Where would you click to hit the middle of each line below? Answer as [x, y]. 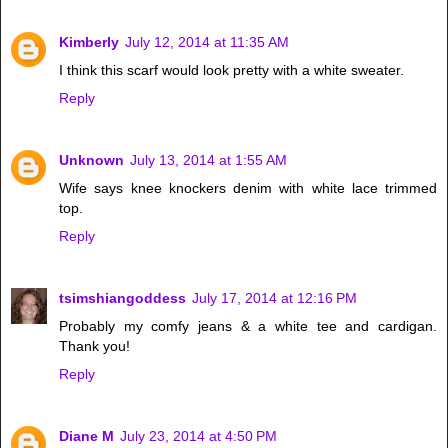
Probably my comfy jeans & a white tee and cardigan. [248, 325]
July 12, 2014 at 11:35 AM [207, 41]
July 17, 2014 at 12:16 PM [274, 297]
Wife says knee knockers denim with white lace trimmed [248, 187]
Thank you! [94, 345]
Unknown [91, 159]
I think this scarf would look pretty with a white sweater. [231, 69]
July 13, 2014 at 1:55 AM [208, 159]
